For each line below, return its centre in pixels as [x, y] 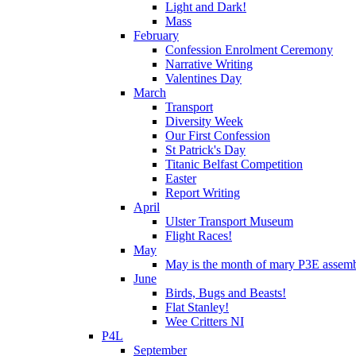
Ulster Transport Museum [229, 221]
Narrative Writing [209, 64]
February [156, 35]
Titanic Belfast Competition [234, 164]
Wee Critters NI [205, 321]
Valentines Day [203, 78]
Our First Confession [218, 135]
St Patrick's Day [205, 149]
